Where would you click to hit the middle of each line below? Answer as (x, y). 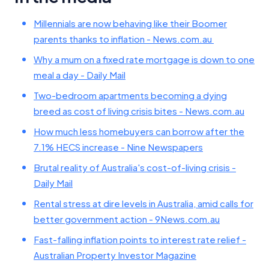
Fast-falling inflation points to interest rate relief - (140, 239)
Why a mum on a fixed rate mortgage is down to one (144, 59)
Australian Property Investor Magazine (115, 255)
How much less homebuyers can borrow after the (139, 131)
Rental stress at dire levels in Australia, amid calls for (144, 203)
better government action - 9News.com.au (127, 219)
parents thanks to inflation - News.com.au (124, 39)
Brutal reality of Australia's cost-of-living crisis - (135, 167)
